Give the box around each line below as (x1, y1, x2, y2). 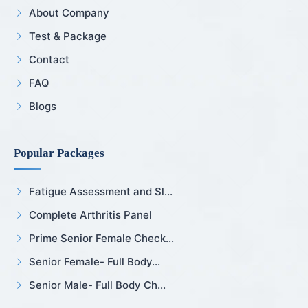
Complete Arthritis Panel (29, 208, 152, 221)
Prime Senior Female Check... (29, 231, 174, 245)
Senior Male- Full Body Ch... (29, 278, 166, 291)
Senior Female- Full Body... (29, 254, 160, 268)
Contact (29, 52, 69, 66)
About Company (29, 5, 109, 19)
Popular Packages (14, 146, 104, 159)
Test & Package (29, 29, 107, 43)
